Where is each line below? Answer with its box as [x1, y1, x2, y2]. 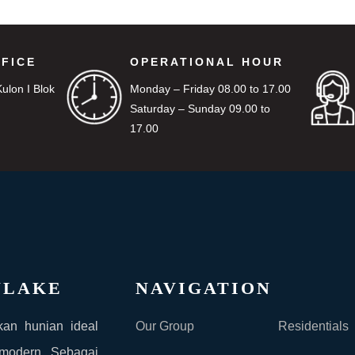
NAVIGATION [135, 277, 272, 298]
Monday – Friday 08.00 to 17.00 [129, 82, 291, 95]
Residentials [277, 319, 349, 333]
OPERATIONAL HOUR [129, 55, 284, 68]
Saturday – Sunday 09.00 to [129, 101, 270, 115]
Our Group [135, 319, 194, 333]
